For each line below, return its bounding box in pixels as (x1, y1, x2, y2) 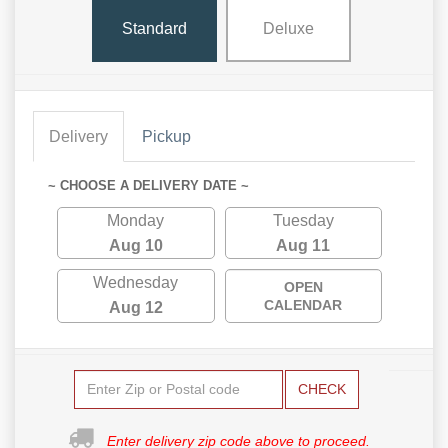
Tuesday (272, 211, 334, 229)
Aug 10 (108, 236, 163, 254)
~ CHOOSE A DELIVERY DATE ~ (48, 177, 249, 193)
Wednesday (93, 273, 179, 291)
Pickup (142, 127, 191, 145)
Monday (107, 211, 165, 229)
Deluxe (263, 20, 315, 38)
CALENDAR (264, 296, 343, 313)
